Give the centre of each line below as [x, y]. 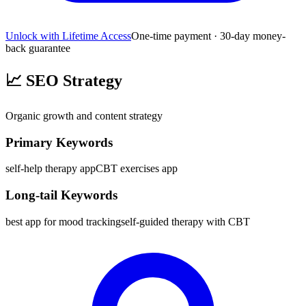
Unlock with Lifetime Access [68, 36]
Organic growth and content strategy [84, 116]
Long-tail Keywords [61, 195]
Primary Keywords [59, 142]
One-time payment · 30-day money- [208, 36]
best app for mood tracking [63, 221]
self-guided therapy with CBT [185, 221]
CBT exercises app [137, 169]
